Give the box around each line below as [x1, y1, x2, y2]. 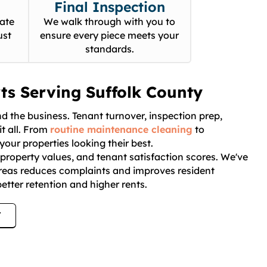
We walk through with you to [44, 15, 176, 28]
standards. [85, 43, 134, 55]
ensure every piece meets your [40, 29, 179, 42]
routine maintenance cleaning [50, 123, 193, 136]
